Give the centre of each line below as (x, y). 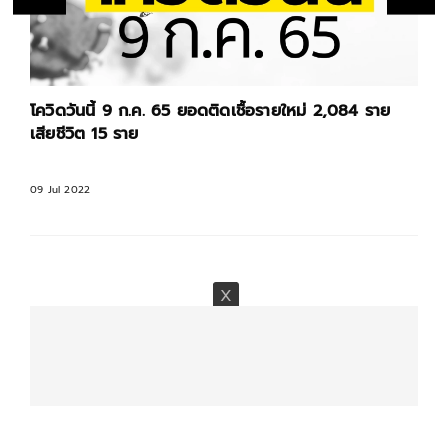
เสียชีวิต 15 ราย (84, 133)
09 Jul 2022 (60, 189)
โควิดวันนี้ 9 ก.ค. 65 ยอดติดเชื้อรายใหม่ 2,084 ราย (210, 110)
